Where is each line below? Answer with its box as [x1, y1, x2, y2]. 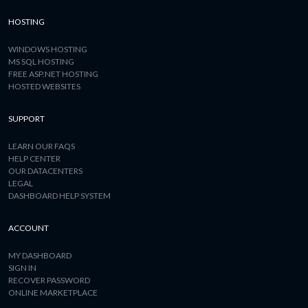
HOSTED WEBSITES [8, 81, 80, 91]
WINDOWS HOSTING [8, 44, 87, 54]
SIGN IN [8, 263, 36, 273]
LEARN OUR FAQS [8, 141, 75, 151]
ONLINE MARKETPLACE [8, 287, 98, 298]
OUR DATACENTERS [8, 166, 82, 176]
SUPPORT [8, 113, 45, 124]
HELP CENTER [8, 153, 60, 164]
